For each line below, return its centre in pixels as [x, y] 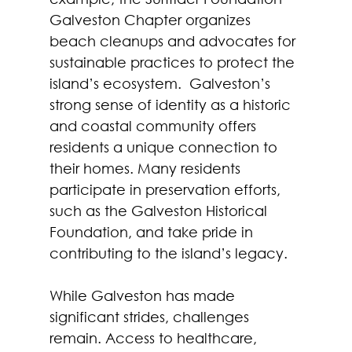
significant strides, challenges [151, 316]
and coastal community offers [154, 125]
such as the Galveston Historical [160, 210]
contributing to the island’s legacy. [172, 253]
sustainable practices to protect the [174, 62]
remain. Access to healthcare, [155, 337]
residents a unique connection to [165, 147]
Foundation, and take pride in [153, 231]
